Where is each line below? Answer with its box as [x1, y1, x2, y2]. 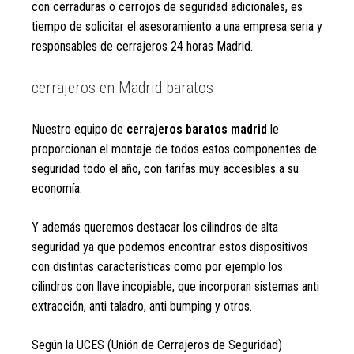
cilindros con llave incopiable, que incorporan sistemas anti [32, 279, 319, 294]
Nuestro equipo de [32, 122, 126, 137]
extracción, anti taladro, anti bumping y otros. [32, 299, 252, 314]
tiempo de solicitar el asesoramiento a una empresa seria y [32, 19, 322, 34]
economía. [32, 181, 82, 196]
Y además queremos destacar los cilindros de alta [32, 220, 278, 235]
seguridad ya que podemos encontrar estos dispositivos [32, 239, 308, 254]
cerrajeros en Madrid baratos [32, 78, 213, 97]
